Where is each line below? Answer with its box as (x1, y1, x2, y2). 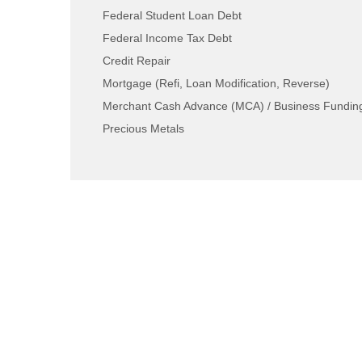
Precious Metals (103, 121, 184, 135)
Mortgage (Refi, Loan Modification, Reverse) (103, 76, 330, 90)
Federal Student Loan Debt (103, 8, 242, 22)
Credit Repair (103, 53, 170, 67)
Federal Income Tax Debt (103, 31, 232, 44)
